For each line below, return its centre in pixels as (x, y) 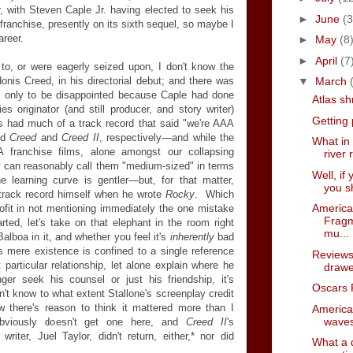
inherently (192, 237)
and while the (203, 137)
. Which (214, 194)
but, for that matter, (186, 180)
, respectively (130, 137)
